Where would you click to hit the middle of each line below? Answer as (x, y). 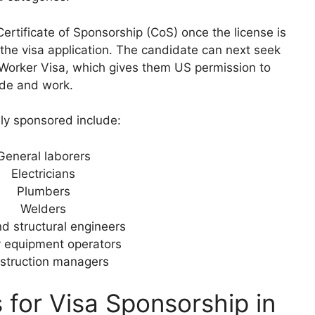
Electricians (43, 173)
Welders (43, 208)
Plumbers (43, 191)
